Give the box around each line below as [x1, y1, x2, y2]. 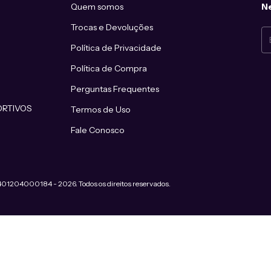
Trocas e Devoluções [71, 21, 154, 33]
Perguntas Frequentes [71, 83, 160, 94]
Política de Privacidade [71, 42, 162, 53]
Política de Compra [71, 62, 148, 74]
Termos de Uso [71, 103, 131, 115]
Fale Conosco [71, 124, 125, 135]
